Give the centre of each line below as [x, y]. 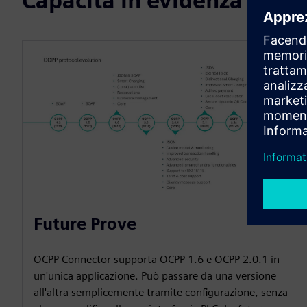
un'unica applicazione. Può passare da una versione [155, 275]
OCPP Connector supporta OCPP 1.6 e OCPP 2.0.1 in [157, 259]
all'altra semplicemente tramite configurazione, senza [161, 292]
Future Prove [85, 223]
